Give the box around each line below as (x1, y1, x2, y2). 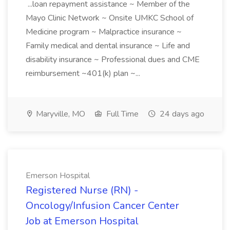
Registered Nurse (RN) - (26, 183, 138, 197)
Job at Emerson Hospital (26, 214, 139, 228)
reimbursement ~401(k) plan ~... (26, 68, 142, 79)
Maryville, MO (34, 108, 85, 120)
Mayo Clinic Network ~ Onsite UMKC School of (26, 12, 194, 24)
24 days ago (158, 108, 204, 120)
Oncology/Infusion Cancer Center (26, 199, 179, 213)
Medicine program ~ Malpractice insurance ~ (26, 26, 182, 37)
